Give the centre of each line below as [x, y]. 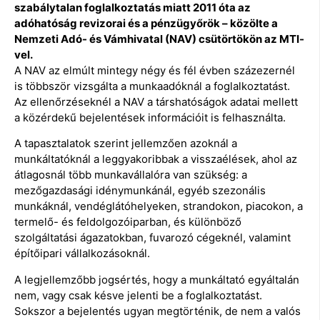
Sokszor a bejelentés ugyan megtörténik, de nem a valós [157, 311]
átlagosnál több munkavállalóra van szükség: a [131, 175]
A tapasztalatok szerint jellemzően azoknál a [126, 144]
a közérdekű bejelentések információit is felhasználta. [150, 117]
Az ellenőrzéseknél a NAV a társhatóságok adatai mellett [156, 101]
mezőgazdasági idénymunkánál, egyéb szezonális [140, 191]
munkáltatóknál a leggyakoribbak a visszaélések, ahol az [156, 159]
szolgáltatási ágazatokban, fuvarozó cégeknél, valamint [152, 238]
